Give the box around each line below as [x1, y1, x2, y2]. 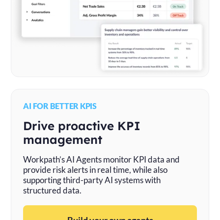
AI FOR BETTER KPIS [23, 101, 97, 110]
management [23, 132, 103, 147]
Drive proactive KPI [23, 118, 141, 133]
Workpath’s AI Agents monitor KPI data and [23, 154, 180, 165]
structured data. [23, 185, 82, 195]
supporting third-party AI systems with [23, 174, 161, 185]
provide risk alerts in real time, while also [23, 164, 168, 175]
